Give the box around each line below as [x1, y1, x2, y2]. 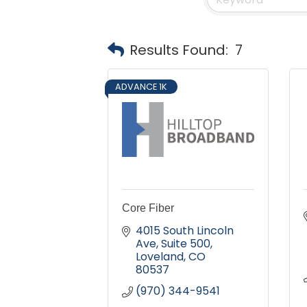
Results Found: [130, 40, 228, 60]
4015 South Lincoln [136, 223, 234, 239]
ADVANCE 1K [115, 81, 167, 93]
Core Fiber [122, 202, 174, 214]
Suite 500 [161, 236, 210, 252]
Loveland [136, 249, 184, 265]
